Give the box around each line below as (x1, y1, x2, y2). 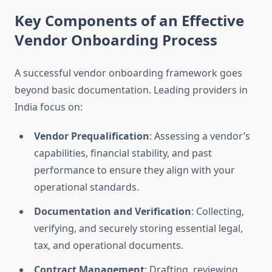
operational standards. (34, 180, 139, 194)
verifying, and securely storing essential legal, (34, 222, 243, 236)
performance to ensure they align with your (34, 163, 235, 177)
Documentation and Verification (34, 205, 191, 219)
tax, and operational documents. (34, 239, 183, 253)
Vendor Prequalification (34, 129, 149, 143)
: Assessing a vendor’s (149, 129, 250, 143)
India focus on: (15, 100, 83, 114)
